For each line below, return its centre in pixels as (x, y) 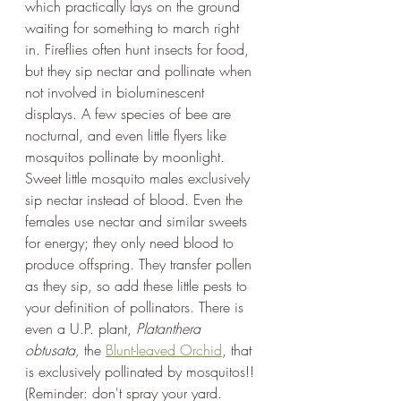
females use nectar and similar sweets (138, 221)
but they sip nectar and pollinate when (141, 70)
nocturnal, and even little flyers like (128, 135)
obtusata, (55, 350)
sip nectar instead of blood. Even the (136, 199)
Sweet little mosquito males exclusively (140, 178)
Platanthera (171, 328)
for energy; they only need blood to (132, 242)
